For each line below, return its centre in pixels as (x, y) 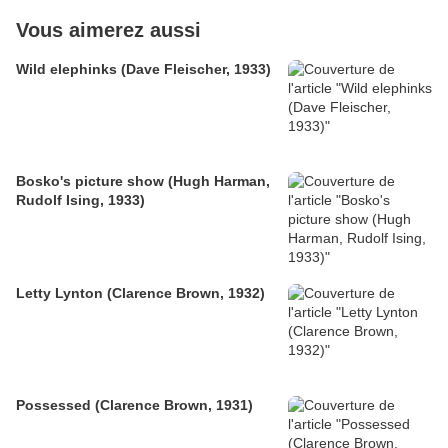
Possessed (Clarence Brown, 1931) (134, 405)
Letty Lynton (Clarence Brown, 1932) (140, 293)
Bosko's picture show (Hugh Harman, (143, 181)
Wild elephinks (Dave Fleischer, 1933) (143, 69)
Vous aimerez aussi (108, 30)
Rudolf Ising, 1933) (80, 200)
